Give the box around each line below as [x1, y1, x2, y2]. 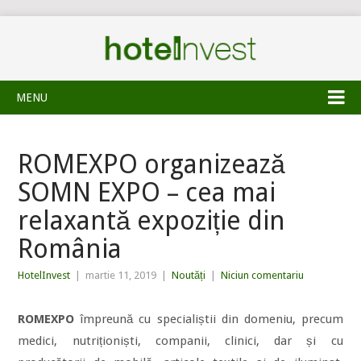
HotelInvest [18, 269, 71, 281]
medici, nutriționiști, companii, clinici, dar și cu [18, 334, 343, 348]
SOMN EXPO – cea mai [18, 177, 276, 208]
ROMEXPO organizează [18, 149, 286, 180]
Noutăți [172, 269, 206, 281]
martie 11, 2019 [85, 269, 157, 281]
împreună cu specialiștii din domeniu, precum [74, 312, 343, 326]
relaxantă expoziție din [18, 205, 286, 236]
